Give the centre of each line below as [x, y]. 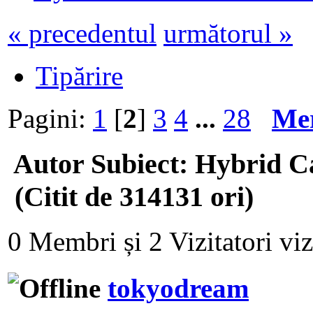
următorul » [228, 33]
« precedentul [82, 33]
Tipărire [79, 75]
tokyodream [178, 288]
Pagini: [50, 118]
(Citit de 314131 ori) [131, 196]
